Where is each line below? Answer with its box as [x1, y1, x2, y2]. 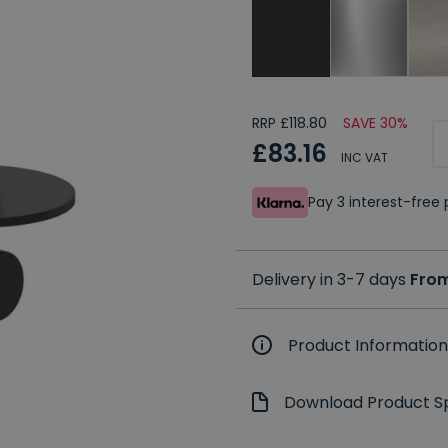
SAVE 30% [343, 113, 408, 134]
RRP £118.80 [252, 113, 327, 134]
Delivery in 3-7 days [252, 268, 410, 292]
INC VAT [341, 148, 388, 166]
